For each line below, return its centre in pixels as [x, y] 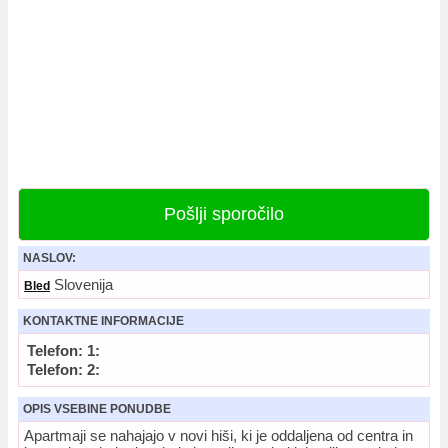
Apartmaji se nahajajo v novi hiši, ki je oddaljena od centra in [218, 435]
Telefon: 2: [63, 369]
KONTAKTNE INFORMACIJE [103, 321]
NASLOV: [49, 258]
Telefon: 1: [63, 350]
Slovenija [81, 284]
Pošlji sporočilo [224, 214]
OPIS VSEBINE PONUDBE [97, 409]
